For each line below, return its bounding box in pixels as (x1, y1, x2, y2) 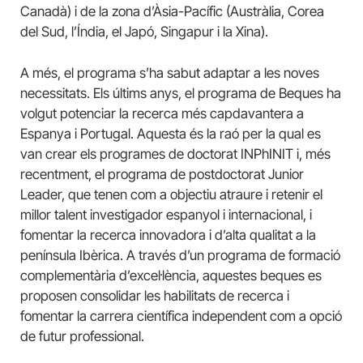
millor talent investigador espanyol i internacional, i (20, 207, 312, 224)
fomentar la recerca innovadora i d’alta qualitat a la (20, 227, 316, 244)
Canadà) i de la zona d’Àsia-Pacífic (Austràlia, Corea (20, 3, 324, 20)
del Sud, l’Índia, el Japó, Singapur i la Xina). (20, 23, 268, 41)
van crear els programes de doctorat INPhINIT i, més (20, 146, 331, 163)
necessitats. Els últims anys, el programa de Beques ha (20, 85, 341, 102)
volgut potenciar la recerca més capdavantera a (20, 105, 304, 122)
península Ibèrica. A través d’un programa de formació (20, 247, 340, 264)
